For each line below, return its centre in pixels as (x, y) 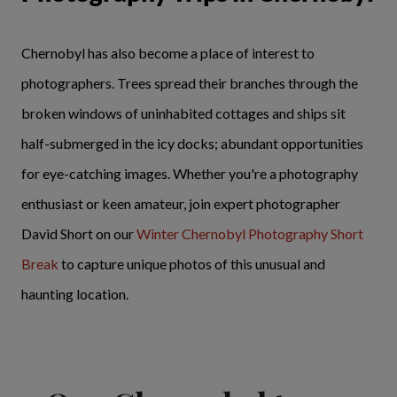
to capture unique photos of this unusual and (192, 264)
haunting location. (76, 294)
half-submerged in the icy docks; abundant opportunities (192, 143)
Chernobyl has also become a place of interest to (168, 53)
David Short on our (79, 234)
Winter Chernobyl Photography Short (250, 234)
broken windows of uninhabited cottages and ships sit (183, 113)
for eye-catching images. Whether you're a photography (190, 173)
